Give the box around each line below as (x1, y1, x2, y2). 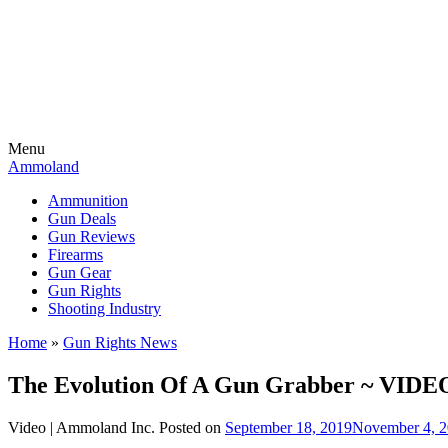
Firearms (48, 246, 103, 263)
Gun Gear (48, 264, 111, 281)
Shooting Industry (48, 300, 161, 317)
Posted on (159, 418, 225, 436)
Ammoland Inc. (56, 418, 155, 436)
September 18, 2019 (225, 418, 352, 436)
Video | (8, 418, 56, 436)
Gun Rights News (63, 334, 177, 351)
